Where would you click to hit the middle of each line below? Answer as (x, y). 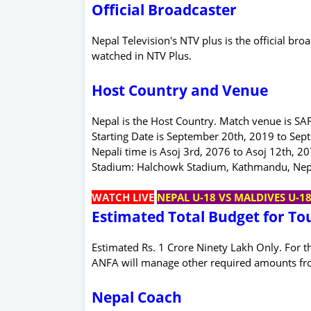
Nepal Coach (137, 297)
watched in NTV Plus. (142, 55)
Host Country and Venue (180, 90)
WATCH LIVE (123, 197)
